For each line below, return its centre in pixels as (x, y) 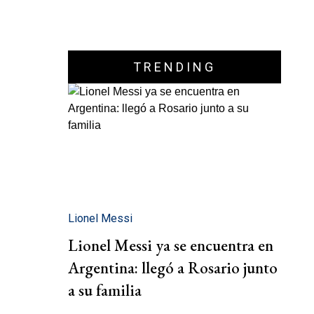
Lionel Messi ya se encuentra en (171, 246)
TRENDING (175, 67)
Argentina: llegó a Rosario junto (173, 268)
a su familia (105, 291)
